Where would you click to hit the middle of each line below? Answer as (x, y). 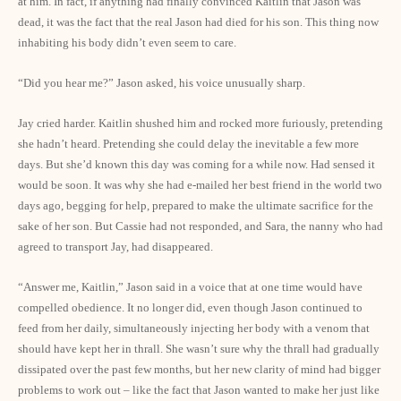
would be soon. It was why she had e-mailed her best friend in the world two (200, 185)
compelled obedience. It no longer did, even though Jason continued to (190, 307)
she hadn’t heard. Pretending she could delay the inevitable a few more (188, 144)
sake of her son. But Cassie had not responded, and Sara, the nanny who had (200, 226)
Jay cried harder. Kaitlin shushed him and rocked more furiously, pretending (200, 123)
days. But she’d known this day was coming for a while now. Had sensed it (196, 164)
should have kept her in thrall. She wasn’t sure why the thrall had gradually (199, 349)
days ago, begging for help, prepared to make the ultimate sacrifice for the (196, 205)
